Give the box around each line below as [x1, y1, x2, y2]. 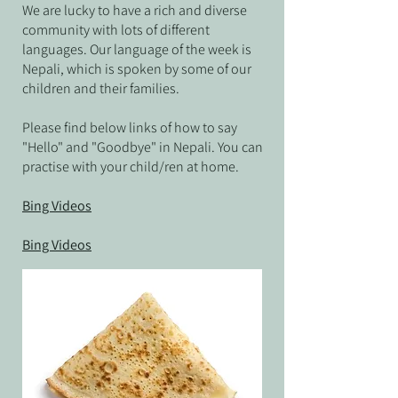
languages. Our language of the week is [22, 40, 251, 59]
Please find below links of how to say [22, 118, 237, 137]
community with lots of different [22, 20, 210, 39]
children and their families [22, 79, 176, 98]
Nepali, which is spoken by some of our [22, 60, 251, 78]
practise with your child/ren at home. [22, 157, 239, 176]
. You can [211, 138, 263, 156]
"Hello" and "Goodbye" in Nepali [22, 138, 211, 156]
